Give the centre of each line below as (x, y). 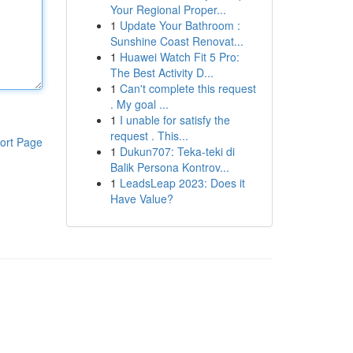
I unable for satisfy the (175, 120)
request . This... (149, 136)
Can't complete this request (188, 88)
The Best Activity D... (162, 72)
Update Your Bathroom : (180, 25)
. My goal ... (139, 104)
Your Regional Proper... (168, 9)
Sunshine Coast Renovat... (176, 41)
